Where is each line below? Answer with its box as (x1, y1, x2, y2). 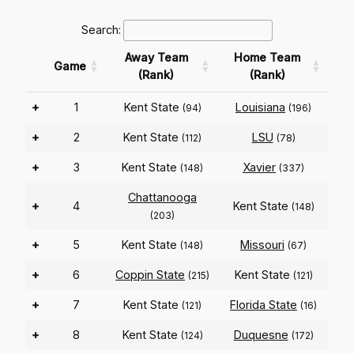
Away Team (124, 51, 188, 65)
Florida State (230, 298, 297, 312)
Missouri (240, 238, 284, 252)
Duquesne (233, 328, 288, 342)
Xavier (243, 160, 276, 175)
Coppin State (115, 268, 185, 282)
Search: (81, 23, 121, 37)
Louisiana (235, 100, 285, 115)
